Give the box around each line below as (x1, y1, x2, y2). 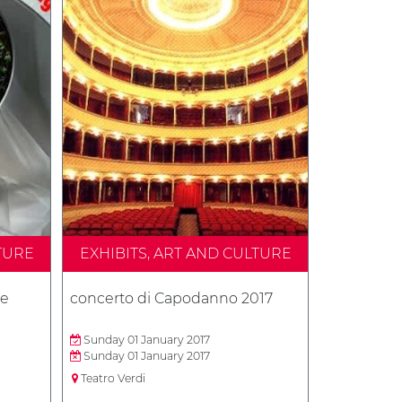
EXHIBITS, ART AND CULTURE (79, 245, 292, 262)
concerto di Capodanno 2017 (70, 290, 273, 307)
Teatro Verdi (78, 371, 145, 385)
